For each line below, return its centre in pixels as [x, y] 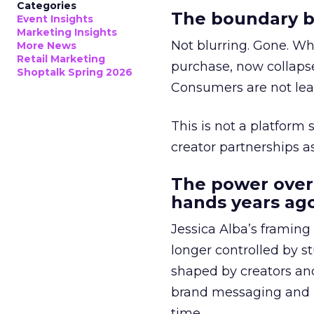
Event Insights [55, 19]
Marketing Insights [67, 32]
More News [47, 46]
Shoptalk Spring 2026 [75, 72]
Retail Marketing [61, 59]
